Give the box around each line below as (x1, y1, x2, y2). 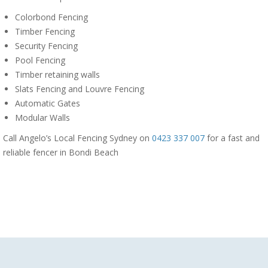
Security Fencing (15, 40, 78, 51)
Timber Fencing (15, 26, 75, 37)
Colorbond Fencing (15, 11, 88, 23)
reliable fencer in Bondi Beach (3, 147, 118, 158)
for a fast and (205, 132, 260, 144)
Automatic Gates (15, 98, 80, 109)
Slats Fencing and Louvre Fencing (15, 83, 144, 95)
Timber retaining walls (15, 69, 100, 80)
